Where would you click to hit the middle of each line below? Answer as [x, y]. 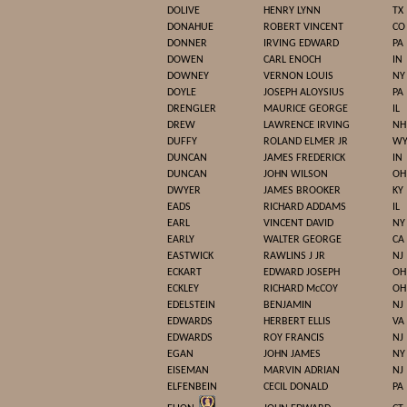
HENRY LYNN [292, 11]
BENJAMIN [288, 305]
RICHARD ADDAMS [305, 207]
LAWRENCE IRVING [307, 125]
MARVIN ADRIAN [302, 371]
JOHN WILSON [296, 174]
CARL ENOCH [292, 60]
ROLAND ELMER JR [306, 142]
